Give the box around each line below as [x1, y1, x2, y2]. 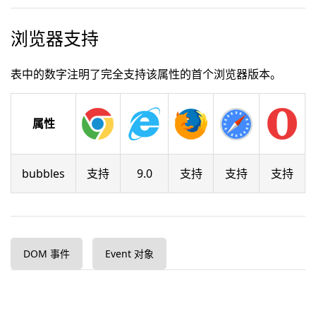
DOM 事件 [23, 247, 70, 260]
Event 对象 [105, 247, 154, 260]
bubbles [22, 166, 65, 181]
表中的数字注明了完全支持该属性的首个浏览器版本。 [11, 66, 281, 82]
